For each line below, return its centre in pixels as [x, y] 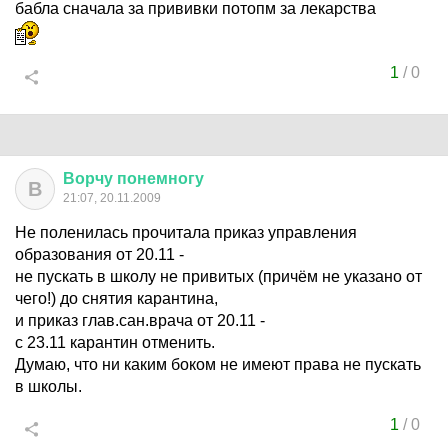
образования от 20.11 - [99, 254]
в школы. [48, 386]
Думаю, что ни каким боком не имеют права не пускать [218, 364]
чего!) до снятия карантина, [116, 298]
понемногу [160, 178]
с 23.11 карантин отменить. [115, 342]
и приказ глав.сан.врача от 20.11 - [140, 320]
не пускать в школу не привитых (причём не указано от [218, 276]
